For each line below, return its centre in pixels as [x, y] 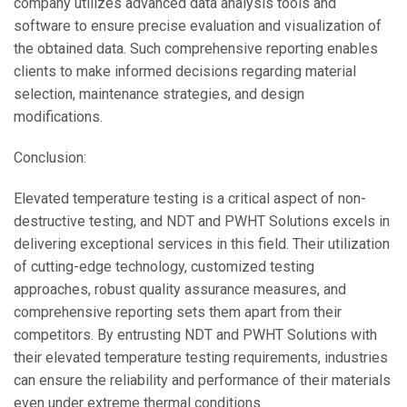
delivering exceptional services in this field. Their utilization [202, 244]
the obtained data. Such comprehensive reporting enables [196, 49]
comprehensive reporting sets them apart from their [178, 312]
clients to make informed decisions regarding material [185, 71]
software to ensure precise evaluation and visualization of [198, 26]
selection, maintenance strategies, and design [159, 94]
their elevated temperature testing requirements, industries [201, 357]
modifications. [58, 117]
